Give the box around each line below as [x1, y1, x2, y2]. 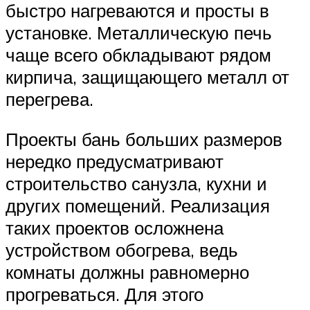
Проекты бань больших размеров [6, 127, 282, 150]
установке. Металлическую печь [6, 21, 272, 44]
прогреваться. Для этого [6, 282, 203, 305]
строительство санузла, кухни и [6, 172, 267, 194]
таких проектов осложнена [6, 216, 224, 239]
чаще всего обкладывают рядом [6, 43, 271, 66]
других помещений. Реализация [6, 194, 270, 217]
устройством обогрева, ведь [6, 238, 238, 261]
